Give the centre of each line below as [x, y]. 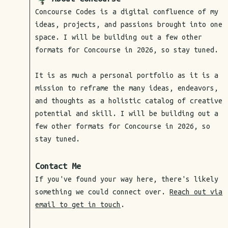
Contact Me [58, 166]
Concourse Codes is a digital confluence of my [127, 12]
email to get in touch [78, 205]
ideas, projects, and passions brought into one [129, 24]
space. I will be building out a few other [119, 37]
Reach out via [196, 192]
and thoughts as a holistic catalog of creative [129, 101]
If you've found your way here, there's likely [127, 179]
